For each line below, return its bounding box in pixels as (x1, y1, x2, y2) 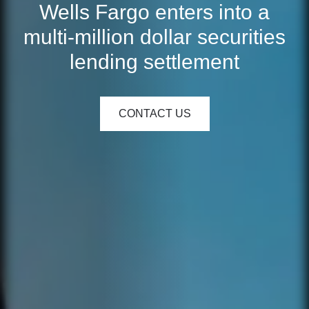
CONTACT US (118, 107, 191, 119)
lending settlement (70, 50, 239, 73)
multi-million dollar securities (23, 25, 286, 48)
